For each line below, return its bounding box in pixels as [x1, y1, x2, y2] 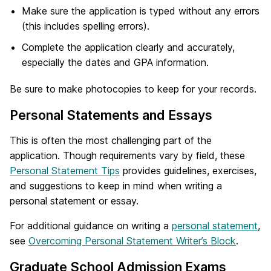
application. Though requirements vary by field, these [10, 149, 248, 162]
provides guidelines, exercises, [120, 165, 256, 177]
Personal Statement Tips [10, 165, 120, 177]
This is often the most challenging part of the [10, 134, 212, 147]
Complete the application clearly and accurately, [22, 41, 235, 53]
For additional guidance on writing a [10, 220, 172, 232]
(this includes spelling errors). [22, 19, 149, 32]
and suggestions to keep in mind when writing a [10, 180, 222, 192]
